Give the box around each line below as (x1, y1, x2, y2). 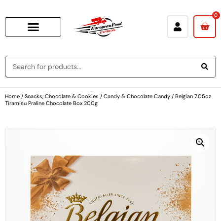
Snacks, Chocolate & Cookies (25, 92, 99, 100)
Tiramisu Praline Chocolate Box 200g (5, 99, 98, 107)
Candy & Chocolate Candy (104, 92, 170, 100)
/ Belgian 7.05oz (170, 92, 211, 100)
